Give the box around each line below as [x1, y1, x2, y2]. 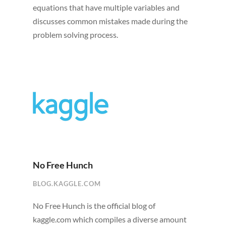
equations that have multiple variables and [32, 3, 180, 13]
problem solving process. [32, 30, 118, 40]
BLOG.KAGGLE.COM [32, 180, 101, 188]
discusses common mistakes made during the [32, 16, 188, 26]
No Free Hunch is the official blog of [32, 201, 155, 211]
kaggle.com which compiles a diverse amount [32, 214, 187, 224]
